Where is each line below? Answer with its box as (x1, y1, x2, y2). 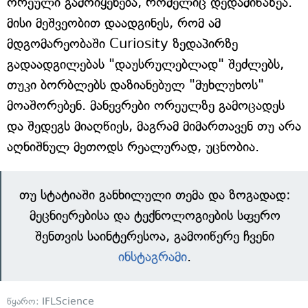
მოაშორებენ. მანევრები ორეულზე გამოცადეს (7, 98, 285, 114)
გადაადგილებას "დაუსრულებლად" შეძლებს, (7, 56, 284, 73)
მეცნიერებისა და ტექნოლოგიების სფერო (29, 208, 280, 224)
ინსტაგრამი (118, 249, 187, 265)
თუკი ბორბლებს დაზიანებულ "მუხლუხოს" (7, 77, 264, 93)
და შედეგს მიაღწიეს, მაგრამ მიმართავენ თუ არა (7, 118, 301, 135)
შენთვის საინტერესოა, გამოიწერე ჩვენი (35, 228, 274, 245)
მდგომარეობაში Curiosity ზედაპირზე (7, 36, 238, 52)
